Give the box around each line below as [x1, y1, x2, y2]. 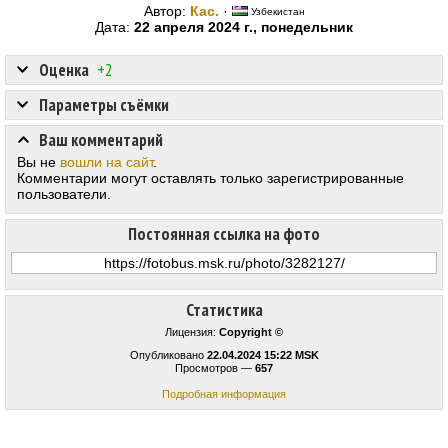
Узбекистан [247, 6, 305, 18]
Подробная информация [162, 388, 286, 401]
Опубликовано [129, 349, 207, 362]
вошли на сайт [60, 154, 153, 171]
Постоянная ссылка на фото [128, 223, 320, 246]
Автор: [143, 3, 190, 20]
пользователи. [17, 186, 111, 203]
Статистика [185, 299, 263, 322]
